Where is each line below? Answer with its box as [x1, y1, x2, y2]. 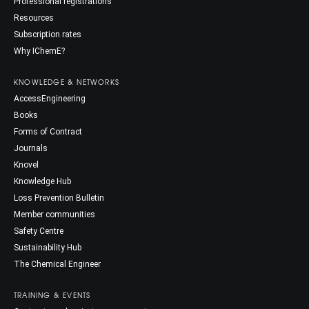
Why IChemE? [14, 46, 65, 56]
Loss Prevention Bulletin [14, 193, 104, 203]
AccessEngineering [14, 94, 86, 103]
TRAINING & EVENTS [14, 290, 91, 300]
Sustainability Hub [14, 243, 81, 252]
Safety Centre [14, 226, 63, 236]
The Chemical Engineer [14, 259, 101, 269]
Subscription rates [14, 30, 81, 39]
